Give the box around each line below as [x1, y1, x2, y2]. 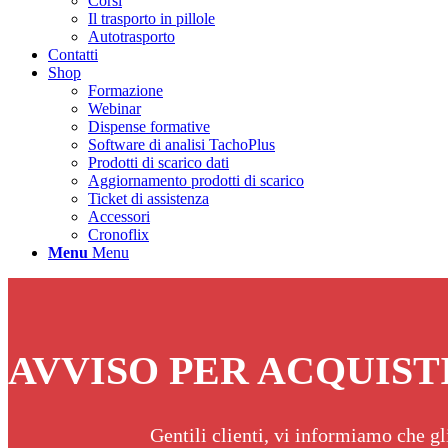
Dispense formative [88, 118, 210, 135]
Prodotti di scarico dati [88, 154, 229, 171]
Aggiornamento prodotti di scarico [88, 172, 304, 189]
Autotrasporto [88, 28, 175, 45]
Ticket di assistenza [88, 190, 209, 207]
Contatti [48, 46, 98, 63]
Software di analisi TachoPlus [88, 136, 275, 153]
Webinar [88, 100, 141, 117]
